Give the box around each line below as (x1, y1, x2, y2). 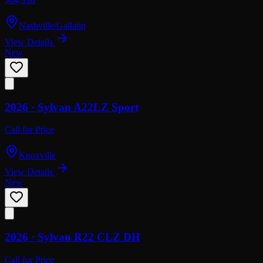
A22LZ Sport (73, 100, 139, 113)
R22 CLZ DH (74, 231, 140, 244)
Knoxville (19, 150, 56, 161)
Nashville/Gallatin (19, 20, 86, 31)
